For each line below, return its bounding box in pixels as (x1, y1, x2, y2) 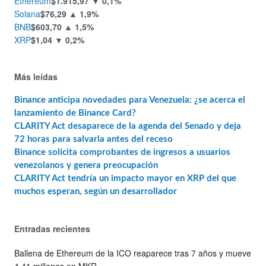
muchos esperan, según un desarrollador (14, 187, 177, 197)
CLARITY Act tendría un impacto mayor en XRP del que (14, 174, 236, 183)
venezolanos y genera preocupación (14, 161, 158, 170)
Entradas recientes (14, 223, 90, 235)
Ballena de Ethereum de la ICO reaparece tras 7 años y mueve (14, 247, 251, 259)
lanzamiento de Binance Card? (14, 109, 136, 118)
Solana (14, 7, 40, 20)
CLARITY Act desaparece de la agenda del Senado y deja (14, 122, 241, 131)
